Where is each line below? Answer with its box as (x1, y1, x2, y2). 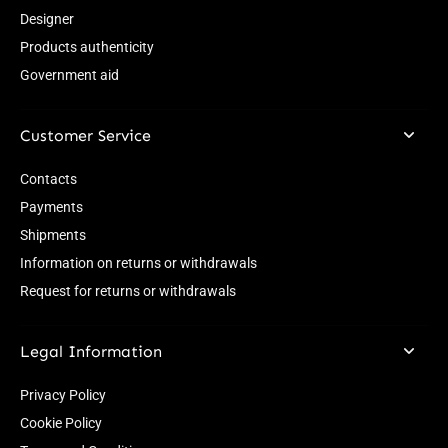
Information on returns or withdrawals (20, 254, 257, 271)
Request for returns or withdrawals (20, 282, 236, 299)
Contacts (20, 170, 77, 187)
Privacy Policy (20, 386, 106, 403)
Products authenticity (20, 38, 154, 55)
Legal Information (20, 341, 162, 361)
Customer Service (20, 125, 151, 145)
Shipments (20, 226, 86, 243)
